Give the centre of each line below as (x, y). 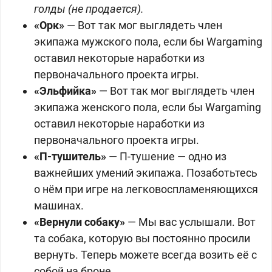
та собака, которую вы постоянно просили (142, 238)
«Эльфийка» (65, 91)
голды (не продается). (89, 9)
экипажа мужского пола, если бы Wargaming (148, 42)
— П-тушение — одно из (166, 156)
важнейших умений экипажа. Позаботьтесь (146, 173)
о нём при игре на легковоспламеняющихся (146, 189)
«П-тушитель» (70, 156)
